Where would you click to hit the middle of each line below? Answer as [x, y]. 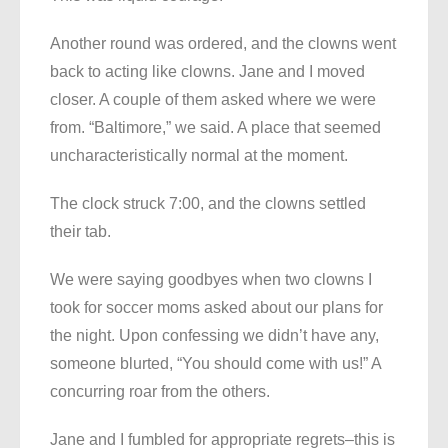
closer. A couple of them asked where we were [213, 100]
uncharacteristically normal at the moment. [199, 156]
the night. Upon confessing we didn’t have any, [214, 336]
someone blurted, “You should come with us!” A [215, 364]
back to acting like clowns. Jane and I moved [207, 72]
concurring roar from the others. [160, 392]
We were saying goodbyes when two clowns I [211, 280]
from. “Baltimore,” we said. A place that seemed [215, 128]
